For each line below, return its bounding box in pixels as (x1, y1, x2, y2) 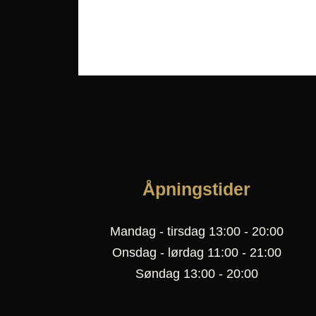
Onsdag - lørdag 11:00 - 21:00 (111, 245, 281, 260)
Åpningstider (142, 179, 251, 200)
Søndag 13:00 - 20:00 (135, 267, 258, 281)
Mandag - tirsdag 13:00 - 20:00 (109, 224, 284, 239)
